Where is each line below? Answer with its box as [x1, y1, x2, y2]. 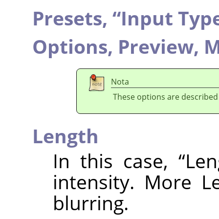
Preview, [118, 33, 204, 59]
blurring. [52, 189, 129, 216]
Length [32, 122, 99, 149]
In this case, [52, 147, 179, 174]
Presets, [32, 4, 112, 31]
